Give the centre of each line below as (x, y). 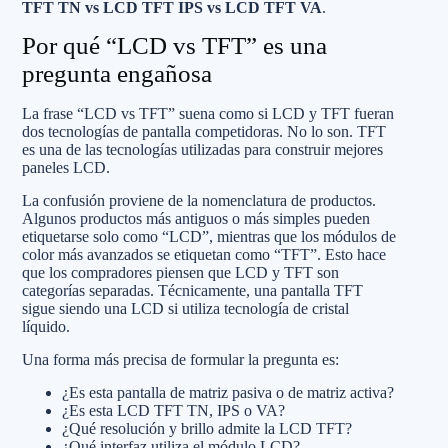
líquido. (46, 326)
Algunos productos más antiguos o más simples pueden (196, 218)
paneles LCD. (66, 167)
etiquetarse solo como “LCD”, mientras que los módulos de (209, 236)
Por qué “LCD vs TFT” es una (174, 45)
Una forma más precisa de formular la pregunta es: (180, 359)
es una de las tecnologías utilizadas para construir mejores (202, 149)
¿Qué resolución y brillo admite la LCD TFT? (207, 428)
